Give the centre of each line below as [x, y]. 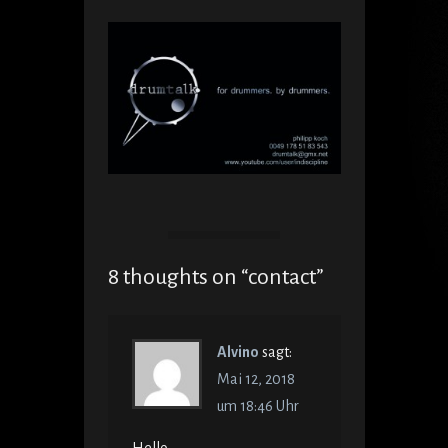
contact [281, 277]
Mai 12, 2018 [255, 379]
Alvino [237, 352]
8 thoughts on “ [177, 277]
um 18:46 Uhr [257, 406]
